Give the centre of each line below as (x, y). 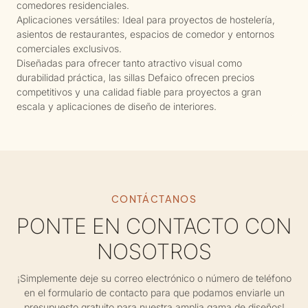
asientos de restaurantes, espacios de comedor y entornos (145, 34)
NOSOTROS (154, 252)
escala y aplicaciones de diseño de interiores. (116, 106)
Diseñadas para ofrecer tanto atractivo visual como (129, 63)
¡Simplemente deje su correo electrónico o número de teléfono (154, 278)
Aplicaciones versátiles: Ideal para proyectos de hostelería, (145, 19)
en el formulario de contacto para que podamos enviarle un (154, 293)
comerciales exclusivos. (69, 48)
